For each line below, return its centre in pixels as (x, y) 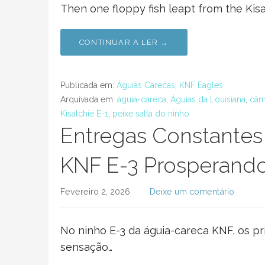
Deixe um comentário (192, 191)
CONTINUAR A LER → (124, 42)
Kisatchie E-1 (84, 114)
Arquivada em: (89, 99)
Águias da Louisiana (208, 99)
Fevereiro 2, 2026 (95, 191)
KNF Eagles (201, 85)
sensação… (86, 247)
